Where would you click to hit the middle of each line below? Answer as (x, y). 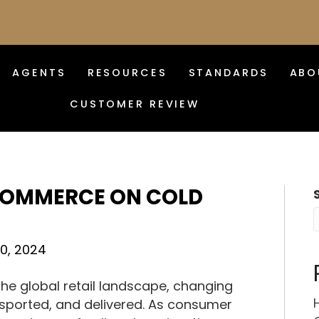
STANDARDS (228, 72)
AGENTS (39, 72)
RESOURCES (127, 72)
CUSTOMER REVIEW (135, 104)
